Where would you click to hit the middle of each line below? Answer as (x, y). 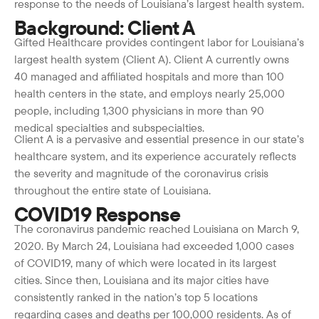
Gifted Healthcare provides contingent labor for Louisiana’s (159, 42)
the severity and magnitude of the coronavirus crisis (141, 173)
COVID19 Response (98, 214)
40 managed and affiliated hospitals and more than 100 (149, 76)
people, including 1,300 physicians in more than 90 (139, 110)
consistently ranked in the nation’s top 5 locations (136, 297)
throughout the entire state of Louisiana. (113, 190)
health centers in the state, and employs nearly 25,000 (150, 93)
